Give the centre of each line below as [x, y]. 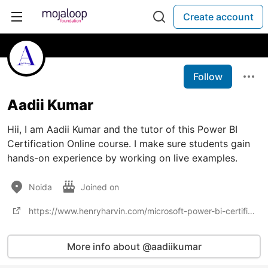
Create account [218, 17]
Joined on [101, 187]
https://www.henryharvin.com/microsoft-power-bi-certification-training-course [251, 211]
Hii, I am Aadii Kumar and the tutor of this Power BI [122, 129]
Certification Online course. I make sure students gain [129, 144]
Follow [208, 77]
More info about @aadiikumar [134, 246]
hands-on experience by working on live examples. [122, 158]
